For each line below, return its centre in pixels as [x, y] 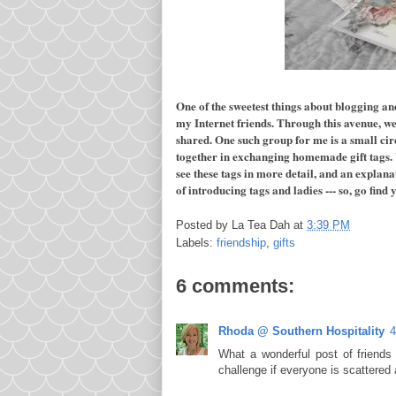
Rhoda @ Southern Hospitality [301, 331]
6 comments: [235, 286]
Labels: [196, 242]
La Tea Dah [261, 225]
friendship [241, 242]
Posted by [204, 225]
